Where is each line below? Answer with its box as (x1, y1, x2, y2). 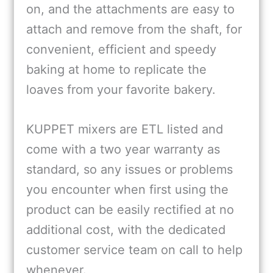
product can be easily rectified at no (26, 202, 234, 217)
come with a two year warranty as (26, 141, 220, 157)
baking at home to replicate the (26, 62, 207, 77)
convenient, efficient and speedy (26, 41, 216, 57)
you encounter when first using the (26, 182, 229, 197)
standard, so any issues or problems (26, 161, 233, 177)
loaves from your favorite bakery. (26, 82, 216, 97)
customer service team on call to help (26, 242, 243, 257)
